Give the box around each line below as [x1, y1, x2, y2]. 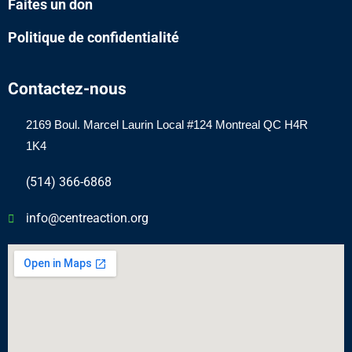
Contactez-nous [8, 77, 126, 102]
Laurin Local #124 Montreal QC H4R [121, 119, 308, 132]
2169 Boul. [25, 119, 83, 132]
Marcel [82, 119, 122, 132]
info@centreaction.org [25, 211, 148, 226]
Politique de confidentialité [8, 29, 179, 46]
